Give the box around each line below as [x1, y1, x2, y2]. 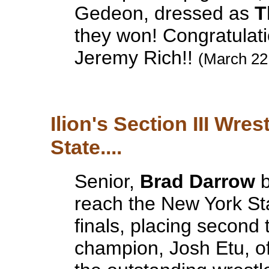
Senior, [74, 170, 140, 192]
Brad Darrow [139, 170, 255, 192]
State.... [50, 136, 122, 159]
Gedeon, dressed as [74, 2, 255, 25]
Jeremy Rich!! [74, 47, 198, 69]
